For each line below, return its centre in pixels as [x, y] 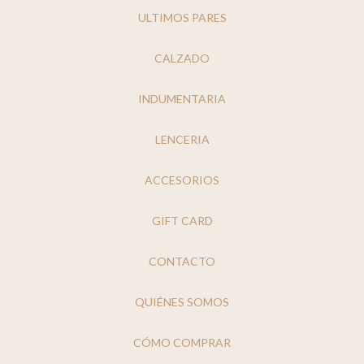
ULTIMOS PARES [182, 17]
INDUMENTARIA [182, 98]
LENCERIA [182, 139]
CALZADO [182, 58]
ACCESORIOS [182, 180]
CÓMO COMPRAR [182, 342]
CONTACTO [182, 261]
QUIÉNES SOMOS [182, 301]
